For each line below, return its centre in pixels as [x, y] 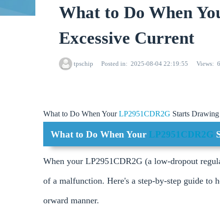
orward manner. [71, 201]
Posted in [113, 64]
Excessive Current [127, 38]
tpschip [83, 64]
